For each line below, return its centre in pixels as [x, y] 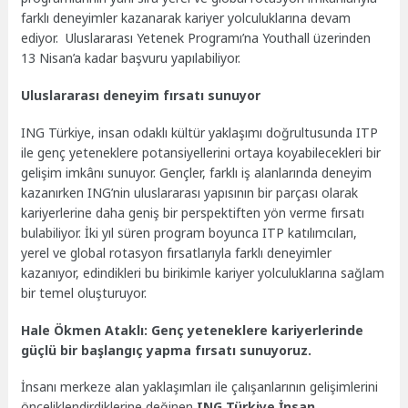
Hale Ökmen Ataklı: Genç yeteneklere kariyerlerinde [193, 330]
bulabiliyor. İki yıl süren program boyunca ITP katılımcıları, [189, 232]
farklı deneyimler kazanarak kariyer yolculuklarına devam [186, 18]
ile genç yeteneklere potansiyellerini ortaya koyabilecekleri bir [201, 152]
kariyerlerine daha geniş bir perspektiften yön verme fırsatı [193, 212]
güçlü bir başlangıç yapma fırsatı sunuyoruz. [167, 350]
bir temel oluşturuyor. [84, 292]
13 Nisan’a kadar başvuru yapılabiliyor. [131, 58]
